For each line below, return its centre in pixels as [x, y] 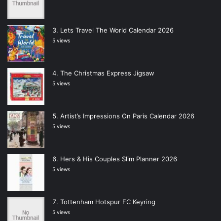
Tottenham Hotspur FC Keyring [108, 202]
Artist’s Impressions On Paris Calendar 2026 [127, 116]
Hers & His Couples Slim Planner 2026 [119, 159]
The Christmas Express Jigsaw [107, 73]
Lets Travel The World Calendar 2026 [117, 30]
